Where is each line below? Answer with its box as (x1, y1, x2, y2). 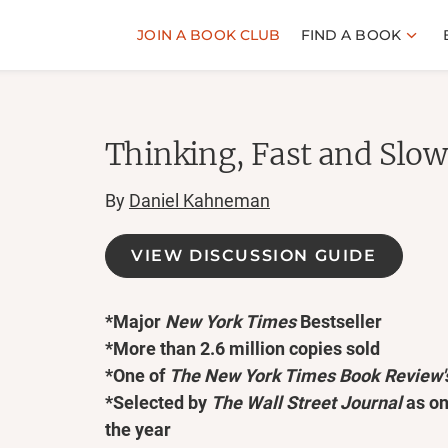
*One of (105, 365, 169, 386)
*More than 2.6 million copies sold (105, 338, 380, 359)
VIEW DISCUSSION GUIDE (131, 246, 377, 265)
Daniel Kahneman (129, 190, 270, 211)
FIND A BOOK (300, 25, 402, 44)
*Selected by (105, 392, 211, 413)
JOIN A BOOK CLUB (137, 25, 281, 44)
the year (105, 419, 171, 440)
